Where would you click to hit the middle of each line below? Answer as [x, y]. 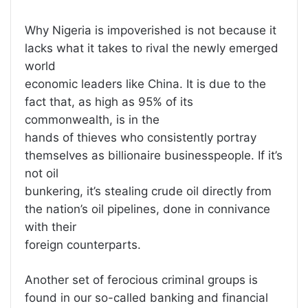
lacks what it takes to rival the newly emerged [152, 48]
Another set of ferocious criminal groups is [141, 280]
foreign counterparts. [83, 245]
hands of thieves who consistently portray [141, 138]
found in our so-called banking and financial [146, 298]
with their [51, 227]
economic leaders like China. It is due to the [145, 84]
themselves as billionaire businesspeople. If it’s [154, 156]
